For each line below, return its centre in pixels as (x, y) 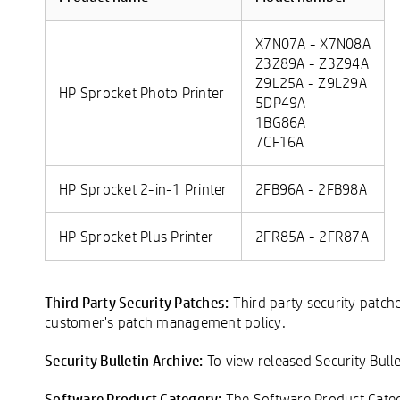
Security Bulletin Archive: (124, 359)
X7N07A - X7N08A (313, 43)
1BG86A (281, 121)
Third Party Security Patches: (137, 301)
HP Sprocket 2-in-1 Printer (143, 188)
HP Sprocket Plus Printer (136, 236)
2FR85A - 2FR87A (312, 236)
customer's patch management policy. (165, 321)
